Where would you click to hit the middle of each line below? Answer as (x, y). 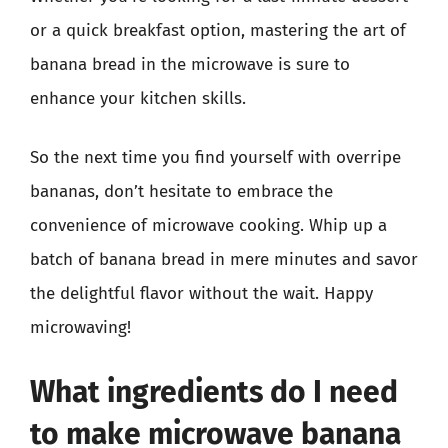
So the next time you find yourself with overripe (215, 157)
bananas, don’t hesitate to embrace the (181, 191)
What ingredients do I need (214, 391)
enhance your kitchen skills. (138, 98)
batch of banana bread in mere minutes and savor (224, 259)
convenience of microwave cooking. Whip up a (208, 225)
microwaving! (80, 327)
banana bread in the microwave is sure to (190, 64)
